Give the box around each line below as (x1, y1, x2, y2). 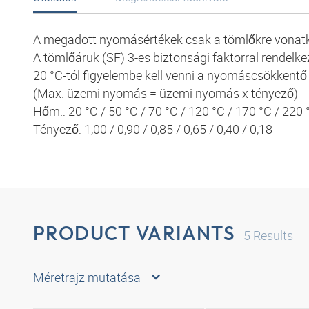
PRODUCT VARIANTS (33, 221, 236, 246)
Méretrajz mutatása (33, 268, 141, 286)
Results (250, 227, 294, 244)
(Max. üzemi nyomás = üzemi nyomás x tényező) (33, 85, 298, 102)
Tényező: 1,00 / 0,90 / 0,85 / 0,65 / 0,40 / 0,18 (33, 121, 272, 138)
